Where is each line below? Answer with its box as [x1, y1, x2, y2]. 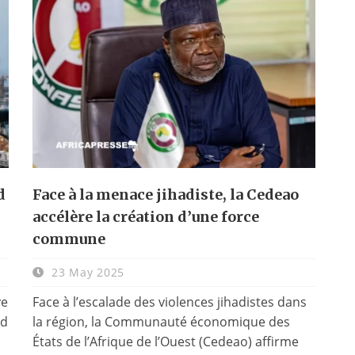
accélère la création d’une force [32, 207, 259, 226]
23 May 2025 [48, 264, 124, 280]
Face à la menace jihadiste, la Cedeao [32, 185, 299, 204]
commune [32, 229, 105, 248]
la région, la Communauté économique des [32, 312, 290, 330]
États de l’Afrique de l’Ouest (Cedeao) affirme [32, 332, 299, 350]
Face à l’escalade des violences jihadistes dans [32, 292, 307, 311]
